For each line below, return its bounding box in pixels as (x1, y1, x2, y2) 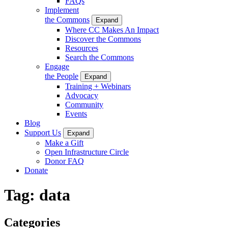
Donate (24, 165, 48, 175)
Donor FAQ (45, 156, 84, 165)
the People (45, 71, 78, 80)
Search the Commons (65, 52, 134, 62)
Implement (45, 5, 79, 14)
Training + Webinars (65, 81, 131, 91)
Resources (65, 43, 98, 52)
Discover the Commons (65, 34, 141, 43)
